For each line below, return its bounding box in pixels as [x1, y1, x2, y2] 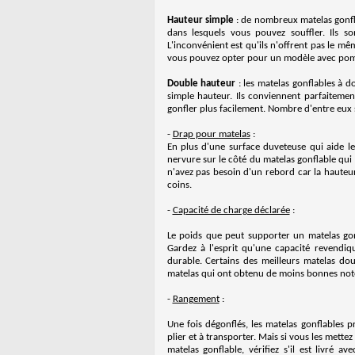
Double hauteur [166, 78, 236, 89]
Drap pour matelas [172, 129, 250, 139]
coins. [166, 180, 192, 190]
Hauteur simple [166, 15, 234, 25]
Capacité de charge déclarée [172, 205, 290, 216]
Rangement [172, 294, 219, 304]
